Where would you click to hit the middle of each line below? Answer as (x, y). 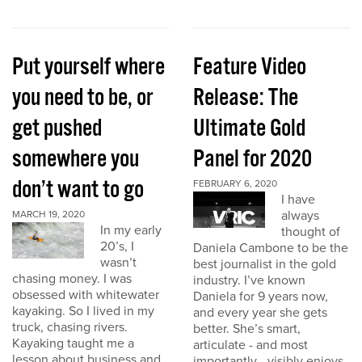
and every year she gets (260, 313)
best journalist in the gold (265, 264)
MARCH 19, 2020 (48, 214)
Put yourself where (88, 67)
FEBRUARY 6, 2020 (235, 183)
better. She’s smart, (247, 329)
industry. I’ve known (249, 280)
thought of (311, 232)
